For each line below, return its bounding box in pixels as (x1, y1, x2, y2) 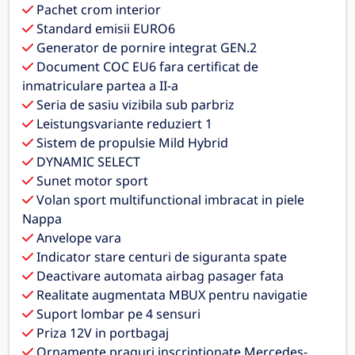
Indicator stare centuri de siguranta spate (33, 247, 287, 265)
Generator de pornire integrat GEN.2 (33, 38, 257, 56)
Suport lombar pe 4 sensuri (33, 304, 200, 323)
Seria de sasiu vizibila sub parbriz (33, 95, 235, 113)
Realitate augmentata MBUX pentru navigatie (33, 285, 307, 303)
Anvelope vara (33, 228, 121, 246)
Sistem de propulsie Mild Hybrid (33, 133, 228, 151)
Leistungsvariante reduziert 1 (33, 114, 212, 132)
